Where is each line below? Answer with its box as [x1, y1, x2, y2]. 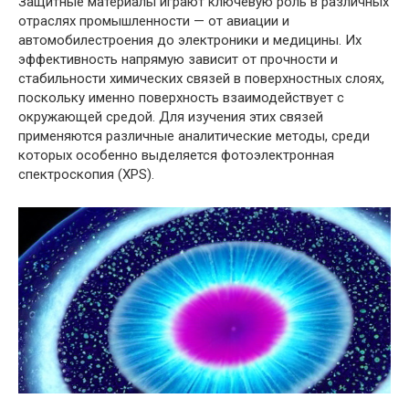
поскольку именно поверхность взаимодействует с [18, 89, 344, 107]
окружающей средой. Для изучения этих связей [18, 109, 323, 126]
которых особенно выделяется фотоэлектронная [18, 147, 334, 164]
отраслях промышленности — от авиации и [18, 13, 289, 30]
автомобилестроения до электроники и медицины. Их [18, 32, 362, 49]
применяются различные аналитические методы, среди [18, 128, 370, 145]
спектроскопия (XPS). [18, 166, 154, 184]
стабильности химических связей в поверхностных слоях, [18, 70, 384, 88]
